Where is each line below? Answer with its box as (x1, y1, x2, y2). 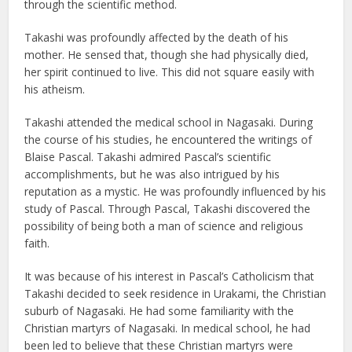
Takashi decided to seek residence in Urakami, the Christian (24, 285, 327, 301)
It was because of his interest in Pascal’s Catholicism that (24, 268, 315, 284)
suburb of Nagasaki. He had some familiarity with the (24, 302, 295, 318)
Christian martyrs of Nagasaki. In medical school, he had (24, 320, 311, 335)
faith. (24, 235, 50, 251)
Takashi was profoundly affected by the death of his (24, 29, 289, 45)
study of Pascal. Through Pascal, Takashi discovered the (24, 200, 311, 216)
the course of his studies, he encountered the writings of (24, 131, 313, 147)
